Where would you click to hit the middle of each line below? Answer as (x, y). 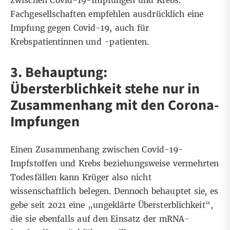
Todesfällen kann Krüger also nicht (81, 178)
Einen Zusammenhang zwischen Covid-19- (97, 150)
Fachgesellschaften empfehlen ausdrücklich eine (107, 14)
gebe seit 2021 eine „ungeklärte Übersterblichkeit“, (112, 205)
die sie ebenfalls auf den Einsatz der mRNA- (100, 219)
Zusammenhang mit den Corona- (114, 106)
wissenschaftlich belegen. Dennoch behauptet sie (108, 191)
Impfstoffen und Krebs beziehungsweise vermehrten (115, 164)
